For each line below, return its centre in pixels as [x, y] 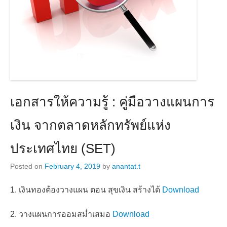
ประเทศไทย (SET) [63, 148]
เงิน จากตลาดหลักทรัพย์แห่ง [90, 125]
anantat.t [126, 166]
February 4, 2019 [72, 166]
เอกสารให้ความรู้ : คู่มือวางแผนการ [112, 102]
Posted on [27, 166]
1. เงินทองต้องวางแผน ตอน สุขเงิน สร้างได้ [86, 190]
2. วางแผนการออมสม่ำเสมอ [61, 214]
